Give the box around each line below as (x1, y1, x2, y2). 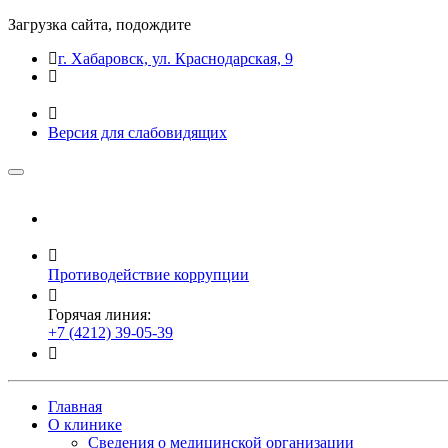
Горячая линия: (48, 306, 151, 323)
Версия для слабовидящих (48, 124, 227, 141)
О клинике (48, 416, 122, 433)
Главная (48, 398, 102, 415)
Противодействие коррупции (48, 266, 249, 283)
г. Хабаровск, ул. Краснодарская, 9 (58, 50, 293, 67)
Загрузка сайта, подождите (8, 16, 191, 33)
